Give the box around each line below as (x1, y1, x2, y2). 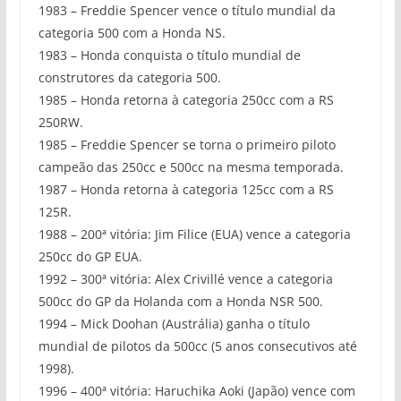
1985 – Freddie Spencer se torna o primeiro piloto (38, 135, 336, 153)
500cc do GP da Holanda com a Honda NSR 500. (38, 292, 323, 310)
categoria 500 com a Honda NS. (38, 23, 226, 41)
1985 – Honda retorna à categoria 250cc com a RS (38, 90, 334, 108)
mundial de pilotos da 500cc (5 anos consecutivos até (38, 337, 357, 354)
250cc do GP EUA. (38, 247, 142, 265)
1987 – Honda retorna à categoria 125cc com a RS (38, 180, 334, 198)
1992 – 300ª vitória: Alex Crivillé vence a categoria (38, 269, 333, 287)
